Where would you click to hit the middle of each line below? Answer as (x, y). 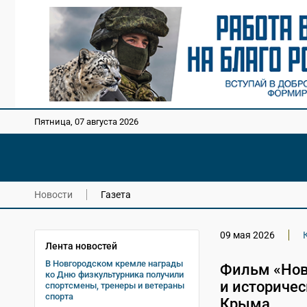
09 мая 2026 (247, 235)
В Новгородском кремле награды (114, 263)
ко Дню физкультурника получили (114, 274)
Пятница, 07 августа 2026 (86, 122)
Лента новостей (81, 246)
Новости (53, 194)
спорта (59, 296)
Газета (116, 194)
